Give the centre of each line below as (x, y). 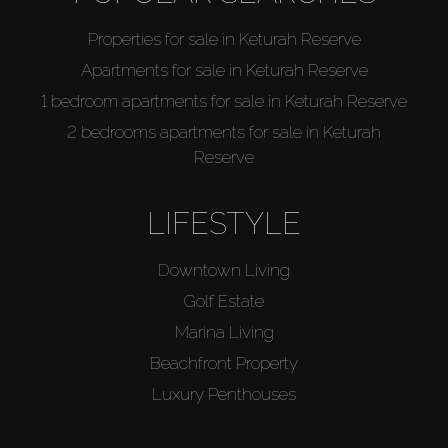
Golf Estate (224, 301)
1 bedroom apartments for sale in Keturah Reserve (224, 101)
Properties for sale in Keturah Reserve (224, 39)
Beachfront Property (224, 363)
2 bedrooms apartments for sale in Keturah (224, 132)
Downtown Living (224, 270)
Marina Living (224, 332)
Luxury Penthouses (224, 394)
